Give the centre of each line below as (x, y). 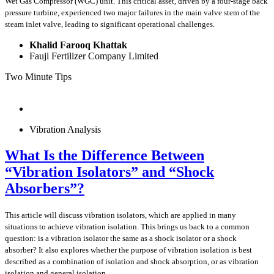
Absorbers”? (45, 189)
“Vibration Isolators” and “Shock (109, 172)
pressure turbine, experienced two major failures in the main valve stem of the (132, 13)
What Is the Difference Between (105, 156)
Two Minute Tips (38, 77)
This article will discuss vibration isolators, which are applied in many (120, 215)
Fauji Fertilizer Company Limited (94, 56)
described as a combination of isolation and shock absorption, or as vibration (132, 261)
